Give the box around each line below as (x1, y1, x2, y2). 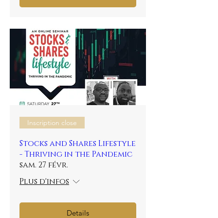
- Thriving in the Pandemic (19, 149, 132, 160)
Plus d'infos (19, 176, 69, 187)
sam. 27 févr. (19, 160, 68, 170)
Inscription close (27, 118, 77, 127)
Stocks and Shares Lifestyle (19, 138, 136, 149)
